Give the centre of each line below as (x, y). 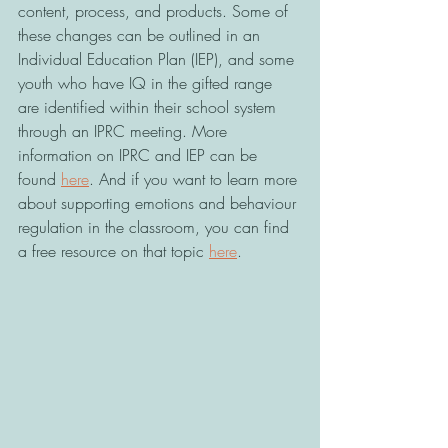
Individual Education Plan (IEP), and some (158, 58)
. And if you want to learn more (195, 178)
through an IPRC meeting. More (125, 130)
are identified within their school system (149, 106)
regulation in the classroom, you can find (156, 226)
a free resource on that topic (113, 250)
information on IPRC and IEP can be (140, 154)
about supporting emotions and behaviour (159, 202)
